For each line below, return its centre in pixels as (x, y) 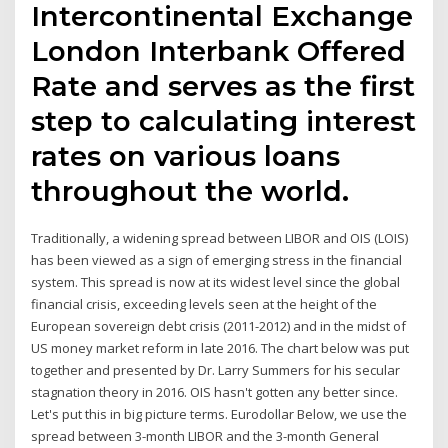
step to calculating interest (224, 121)
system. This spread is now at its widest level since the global (216, 282)
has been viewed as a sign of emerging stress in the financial (217, 260)
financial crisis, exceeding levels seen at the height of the (204, 304)
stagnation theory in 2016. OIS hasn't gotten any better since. (215, 392)
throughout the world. (190, 191)
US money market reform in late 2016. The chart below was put (220, 348)
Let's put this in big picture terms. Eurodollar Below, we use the (219, 414)
